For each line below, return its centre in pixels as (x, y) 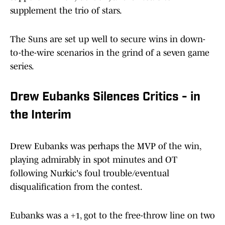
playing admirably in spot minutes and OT (94, 160)
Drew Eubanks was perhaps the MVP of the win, (105, 146)
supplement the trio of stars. (66, 11)
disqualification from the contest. (77, 187)
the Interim (42, 116)
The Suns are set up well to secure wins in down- (108, 39)
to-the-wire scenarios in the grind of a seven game (110, 53)
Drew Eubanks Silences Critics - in (105, 98)
